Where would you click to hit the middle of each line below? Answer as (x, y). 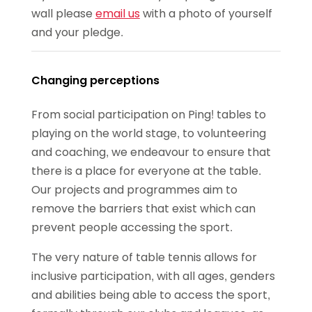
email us (117, 13)
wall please (63, 13)
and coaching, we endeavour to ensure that (151, 152)
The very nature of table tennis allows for (144, 257)
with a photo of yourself (206, 13)
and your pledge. (77, 32)
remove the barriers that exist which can (143, 208)
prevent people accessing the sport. (132, 227)
